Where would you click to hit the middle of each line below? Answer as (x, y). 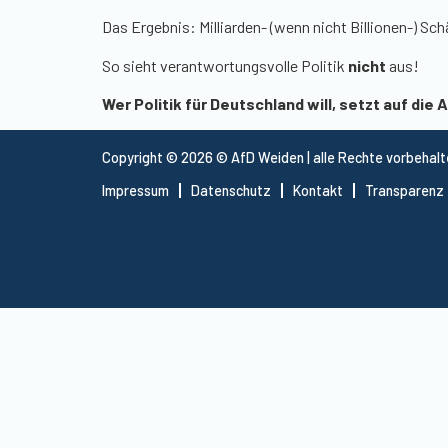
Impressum (135, 190)
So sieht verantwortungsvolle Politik (225, 65)
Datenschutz (231, 190)
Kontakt (318, 190)
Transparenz (404, 190)
